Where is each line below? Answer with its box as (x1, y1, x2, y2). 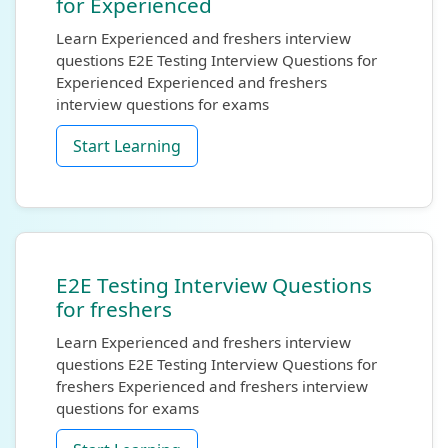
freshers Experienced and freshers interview (56, 376, 368, 396)
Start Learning (73, 135, 181, 157)
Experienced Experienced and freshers (56, 72, 327, 92)
